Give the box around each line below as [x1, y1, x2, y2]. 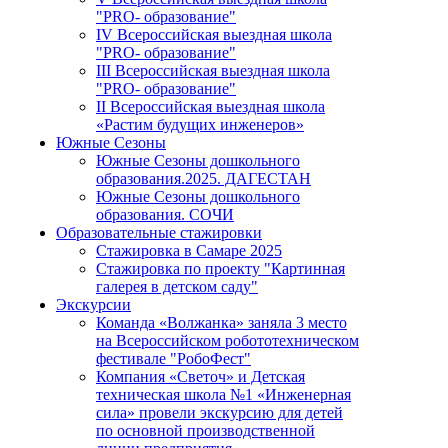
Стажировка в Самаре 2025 [96, 242, 282, 260]
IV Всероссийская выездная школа [96, 26, 332, 44]
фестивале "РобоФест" [96, 350, 251, 368]
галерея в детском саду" [96, 278, 258, 296]
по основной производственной [96, 422, 315, 440]
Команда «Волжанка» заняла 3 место [96, 314, 347, 332]
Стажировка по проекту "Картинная [96, 260, 345, 278]
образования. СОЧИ [96, 206, 234, 224]
